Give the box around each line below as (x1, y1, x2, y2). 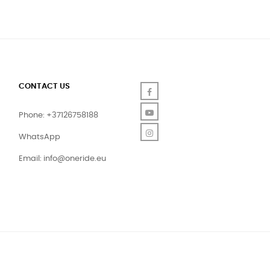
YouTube (157, 108, 191, 116)
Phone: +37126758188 (19, 111, 98, 119)
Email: (19, 154, 43, 163)
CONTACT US (19, 82, 70, 90)
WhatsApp (19, 133, 60, 141)
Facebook (157, 87, 196, 96)
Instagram (157, 128, 198, 137)
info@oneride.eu (43, 154, 106, 163)
